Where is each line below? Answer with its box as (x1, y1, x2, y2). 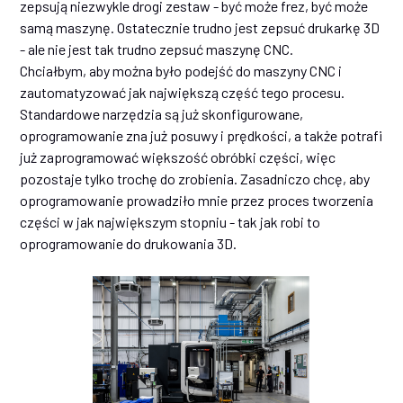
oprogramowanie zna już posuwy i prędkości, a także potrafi (20, 127, 383, 145)
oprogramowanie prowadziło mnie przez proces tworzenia (20, 192, 374, 210)
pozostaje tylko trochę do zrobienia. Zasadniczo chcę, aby (20, 170, 371, 188)
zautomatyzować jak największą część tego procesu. (20, 84, 345, 102)
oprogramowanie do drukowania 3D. (20, 235, 237, 253)
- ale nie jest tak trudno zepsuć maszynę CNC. (20, 40, 297, 58)
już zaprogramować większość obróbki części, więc (20, 148, 336, 166)
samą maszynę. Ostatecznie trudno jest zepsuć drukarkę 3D (20, 19, 381, 37)
